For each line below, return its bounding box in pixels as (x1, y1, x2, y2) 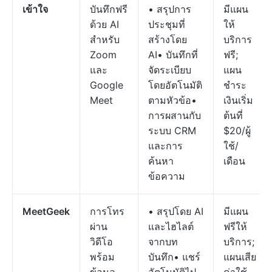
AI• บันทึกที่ (148, 49, 198, 61)
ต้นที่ (223, 109, 243, 121)
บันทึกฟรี (90, 3, 127, 15)
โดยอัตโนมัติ (148, 79, 202, 91)
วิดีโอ (90, 236, 113, 248)
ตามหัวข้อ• (148, 94, 197, 106)
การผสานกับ (148, 109, 201, 121)
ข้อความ (148, 170, 185, 182)
